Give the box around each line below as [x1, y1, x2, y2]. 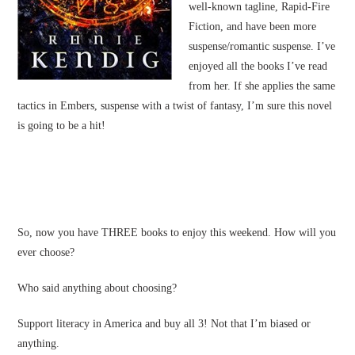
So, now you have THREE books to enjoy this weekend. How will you [17, 227, 337, 239]
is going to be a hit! [17, 120, 106, 132]
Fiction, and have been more [189, 21, 317, 33]
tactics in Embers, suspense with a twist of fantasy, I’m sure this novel [17, 100, 333, 113]
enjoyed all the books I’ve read [189, 60, 328, 73]
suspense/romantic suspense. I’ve [189, 40, 336, 53]
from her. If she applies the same [189, 80, 336, 93]
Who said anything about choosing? [17, 282, 177, 295]
